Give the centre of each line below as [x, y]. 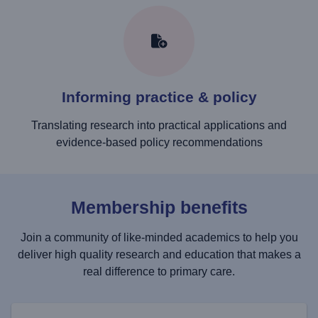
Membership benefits [159, 207]
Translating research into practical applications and [159, 125]
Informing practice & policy [159, 97]
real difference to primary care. [159, 271]
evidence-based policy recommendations [159, 142]
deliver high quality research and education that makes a [159, 254]
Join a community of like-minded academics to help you [159, 237]
